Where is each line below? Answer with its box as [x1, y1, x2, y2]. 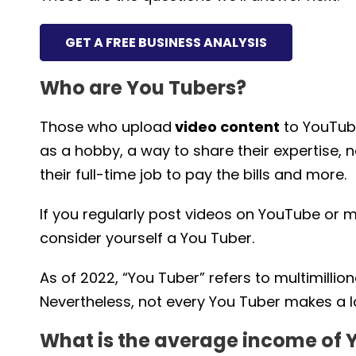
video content [172, 116, 280, 137]
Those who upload [40, 116, 172, 137]
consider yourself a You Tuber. [40, 227, 254, 248]
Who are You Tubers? [40, 74, 246, 101]
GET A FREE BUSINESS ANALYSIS [65, 33, 267, 52]
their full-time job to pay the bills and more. [40, 164, 346, 184]
